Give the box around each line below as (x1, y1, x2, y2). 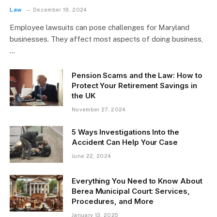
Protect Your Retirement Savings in (72, 81, 197, 91)
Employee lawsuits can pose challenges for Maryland (10, 23, 189, 32)
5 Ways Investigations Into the (72, 127, 179, 137)
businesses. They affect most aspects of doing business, (10, 35, 203, 44)
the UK (72, 91, 95, 101)
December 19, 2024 (33, 7, 87, 13)
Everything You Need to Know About (72, 176, 202, 186)
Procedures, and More (72, 197, 154, 206)
